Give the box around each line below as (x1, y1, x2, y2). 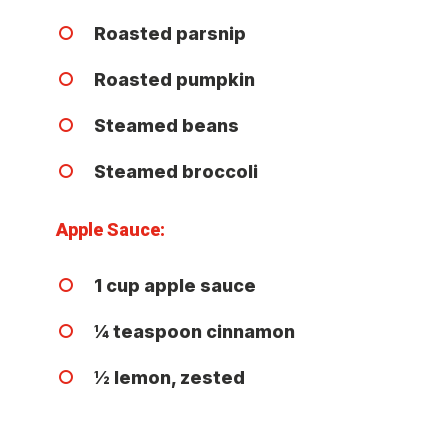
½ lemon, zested (94, 366, 246, 388)
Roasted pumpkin (94, 68, 256, 90)
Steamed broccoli (94, 160, 259, 182)
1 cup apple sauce (94, 274, 257, 296)
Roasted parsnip (94, 22, 247, 44)
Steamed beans (94, 114, 240, 136)
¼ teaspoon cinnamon (94, 320, 296, 342)
